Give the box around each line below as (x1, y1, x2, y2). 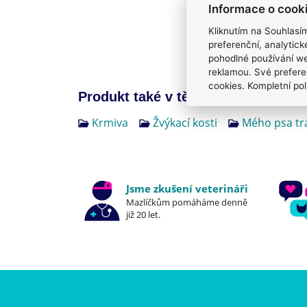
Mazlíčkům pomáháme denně (126, 195, 247, 208)
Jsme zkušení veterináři (126, 181, 248, 195)
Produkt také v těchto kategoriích (78, 89, 299, 105)
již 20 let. (126, 208, 160, 221)
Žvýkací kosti (153, 115, 217, 131)
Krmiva (92, 115, 128, 131)
